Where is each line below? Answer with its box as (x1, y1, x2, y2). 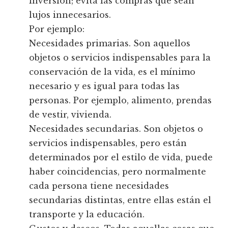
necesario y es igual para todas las (29, 81, 180, 92)
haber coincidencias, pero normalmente (29, 166, 207, 177)
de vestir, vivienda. (29, 109, 112, 120)
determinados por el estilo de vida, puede (29, 152, 213, 163)
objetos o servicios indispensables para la (29, 52, 211, 63)
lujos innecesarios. (29, 10, 111, 20)
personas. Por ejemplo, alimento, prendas (29, 95, 212, 106)
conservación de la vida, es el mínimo (29, 67, 196, 77)
